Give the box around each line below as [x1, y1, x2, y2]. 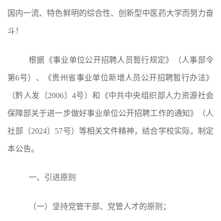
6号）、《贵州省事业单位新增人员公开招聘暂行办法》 [15, 73, 214, 82]
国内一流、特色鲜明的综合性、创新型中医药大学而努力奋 [7, 8, 214, 17]
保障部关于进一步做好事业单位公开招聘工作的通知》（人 [7, 109, 214, 117]
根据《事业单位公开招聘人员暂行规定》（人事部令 [29, 55, 214, 64]
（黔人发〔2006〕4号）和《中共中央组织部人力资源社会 [7, 91, 214, 100]
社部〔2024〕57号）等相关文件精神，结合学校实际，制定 [7, 126, 214, 135]
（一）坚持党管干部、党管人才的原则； [29, 202, 171, 211]
